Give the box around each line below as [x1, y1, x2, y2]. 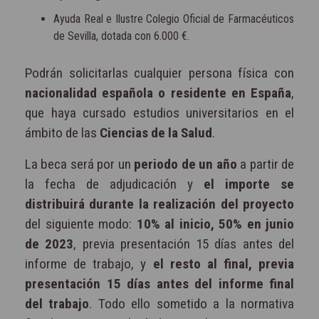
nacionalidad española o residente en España [25, 84, 291, 101]
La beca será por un [25, 155, 135, 172]
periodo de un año [134, 155, 237, 172]
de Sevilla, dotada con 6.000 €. [53, 28, 189, 43]
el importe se [204, 175, 294, 192]
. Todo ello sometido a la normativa [89, 295, 295, 312]
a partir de [236, 155, 295, 172]
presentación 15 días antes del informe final [25, 275, 294, 292]
